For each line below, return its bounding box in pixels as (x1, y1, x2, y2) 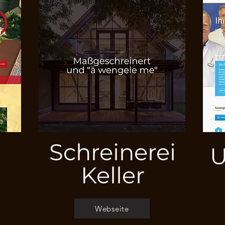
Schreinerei (49, 138, 176, 166)
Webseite (94, 203, 129, 213)
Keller (80, 161, 145, 189)
